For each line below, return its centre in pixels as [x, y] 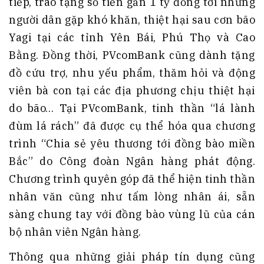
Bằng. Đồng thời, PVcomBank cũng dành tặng [132, 55]
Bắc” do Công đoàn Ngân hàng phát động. [132, 161]
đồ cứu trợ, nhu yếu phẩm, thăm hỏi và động [132, 72]
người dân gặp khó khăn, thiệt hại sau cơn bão [132, 19]
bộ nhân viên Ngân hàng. [75, 232]
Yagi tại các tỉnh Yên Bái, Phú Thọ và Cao [132, 37]
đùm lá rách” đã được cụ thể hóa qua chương [132, 126]
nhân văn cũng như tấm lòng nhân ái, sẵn [132, 196]
